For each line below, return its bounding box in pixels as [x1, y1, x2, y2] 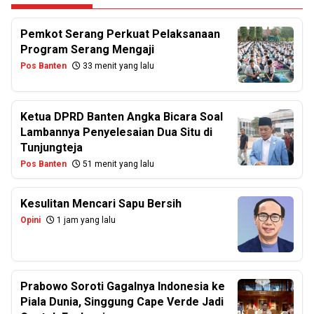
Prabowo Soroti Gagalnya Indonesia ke [20, 280, 225, 293]
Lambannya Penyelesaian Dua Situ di [20, 125, 212, 139]
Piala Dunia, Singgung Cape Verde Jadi [20, 295, 224, 308]
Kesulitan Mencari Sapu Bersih [20, 197, 182, 210]
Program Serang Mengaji [20, 43, 154, 56]
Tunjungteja [20, 141, 83, 154]
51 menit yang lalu [81, 159, 154, 169]
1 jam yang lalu [55, 215, 116, 225]
